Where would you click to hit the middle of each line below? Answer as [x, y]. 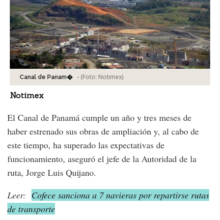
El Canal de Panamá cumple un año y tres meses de [99, 117]
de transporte [31, 208]
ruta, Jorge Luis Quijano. [52, 172]
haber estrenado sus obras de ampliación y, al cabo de [103, 131]
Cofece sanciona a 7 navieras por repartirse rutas [120, 195]
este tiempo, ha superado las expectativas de [86, 145]
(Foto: [89, 77]
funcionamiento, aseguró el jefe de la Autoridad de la [102, 158]
